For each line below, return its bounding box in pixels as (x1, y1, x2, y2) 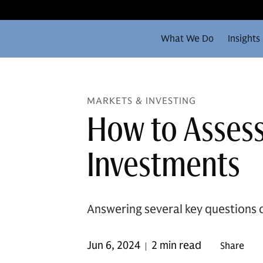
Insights (228, 33, 260, 45)
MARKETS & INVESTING (87, 95, 196, 107)
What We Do (161, 33, 214, 45)
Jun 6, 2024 (87, 239, 140, 252)
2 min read (151, 239, 201, 252)
